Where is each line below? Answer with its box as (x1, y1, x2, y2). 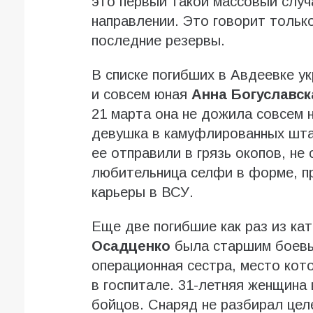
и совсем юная (91, 87, 191, 103)
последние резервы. (91, 33, 225, 49)
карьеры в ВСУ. (91, 184, 194, 201)
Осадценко (91, 238, 170, 254)
